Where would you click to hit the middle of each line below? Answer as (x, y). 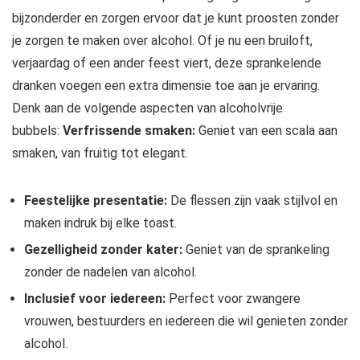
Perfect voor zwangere (233, 299)
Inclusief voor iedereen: (95, 299)
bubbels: (37, 131)
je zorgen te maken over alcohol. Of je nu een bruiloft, (162, 41)
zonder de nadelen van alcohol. (110, 272)
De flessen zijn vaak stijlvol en (252, 201)
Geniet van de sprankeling (256, 250)
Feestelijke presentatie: (96, 201)
